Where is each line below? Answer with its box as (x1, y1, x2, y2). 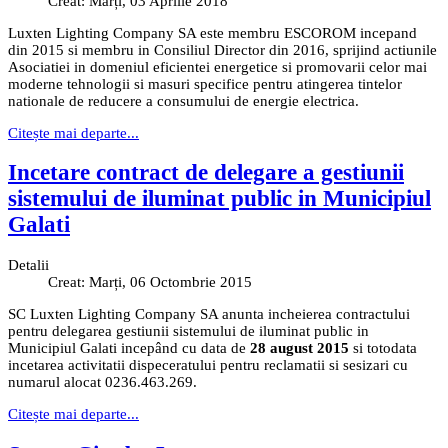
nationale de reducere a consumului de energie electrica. (8, 92, 359, 109)
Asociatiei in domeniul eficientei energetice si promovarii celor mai (8, 58, 427, 75)
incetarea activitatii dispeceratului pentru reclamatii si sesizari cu (8, 357, 408, 374)
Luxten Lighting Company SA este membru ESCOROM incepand (8, 24, 417, 41)
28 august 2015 (250, 340, 349, 357)
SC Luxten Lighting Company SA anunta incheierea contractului (8, 306, 410, 323)
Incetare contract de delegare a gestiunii (8, 160, 404, 186)
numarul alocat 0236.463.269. (8, 374, 197, 391)
